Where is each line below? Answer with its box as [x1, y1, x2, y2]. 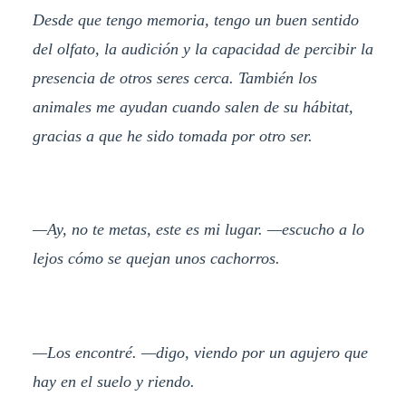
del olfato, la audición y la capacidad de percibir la [32, 39, 373, 58]
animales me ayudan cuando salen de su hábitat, [32, 97, 353, 116]
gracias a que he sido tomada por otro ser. [32, 126, 313, 145]
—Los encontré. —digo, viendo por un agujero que [32, 343, 368, 362]
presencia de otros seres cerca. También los [32, 68, 317, 87]
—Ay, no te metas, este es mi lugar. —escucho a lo [32, 220, 364, 239]
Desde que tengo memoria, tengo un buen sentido [32, 10, 359, 29]
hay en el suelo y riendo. [32, 372, 195, 391]
